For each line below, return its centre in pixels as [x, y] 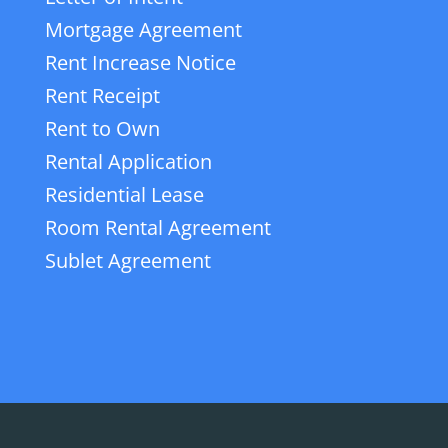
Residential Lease [124, 195]
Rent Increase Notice [140, 63]
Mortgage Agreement [143, 30]
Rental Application [128, 162]
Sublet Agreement [127, 261]
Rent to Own [102, 129]
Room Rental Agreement [157, 228]
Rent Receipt [102, 96]
